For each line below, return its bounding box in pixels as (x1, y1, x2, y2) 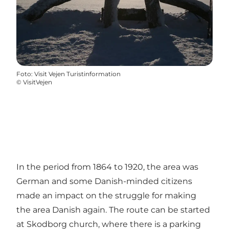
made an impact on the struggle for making (16, 191, 196, 201)
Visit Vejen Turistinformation (34, 70, 121, 78)
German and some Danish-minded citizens (16, 176, 192, 187)
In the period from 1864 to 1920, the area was (16, 162, 198, 172)
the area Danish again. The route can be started (16, 205, 210, 215)
